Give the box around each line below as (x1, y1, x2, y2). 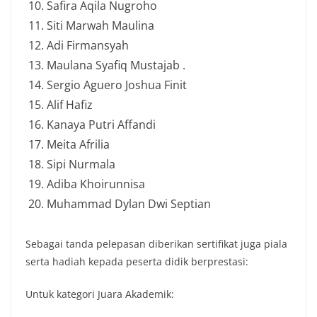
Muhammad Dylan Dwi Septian (47, 196, 211, 212)
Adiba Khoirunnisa (47, 176, 145, 192)
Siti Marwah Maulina (47, 18, 154, 34)
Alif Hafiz (47, 97, 93, 113)
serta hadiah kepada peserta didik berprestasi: (25, 255, 248, 269)
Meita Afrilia (47, 137, 110, 153)
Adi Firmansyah (47, 38, 129, 54)
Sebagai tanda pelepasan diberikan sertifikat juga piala (25, 237, 287, 251)
